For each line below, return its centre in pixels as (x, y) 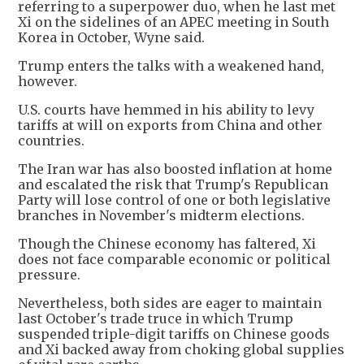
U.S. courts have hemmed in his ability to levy (166, 110)
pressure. (49, 275)
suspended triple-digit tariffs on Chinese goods (174, 334)
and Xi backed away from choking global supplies (181, 350)
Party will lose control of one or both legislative (174, 200)
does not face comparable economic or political (174, 260)
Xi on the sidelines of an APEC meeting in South (173, 22)
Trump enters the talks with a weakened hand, (171, 66)
